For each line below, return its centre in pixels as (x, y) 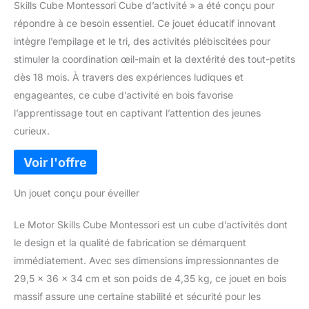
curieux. (32, 131)
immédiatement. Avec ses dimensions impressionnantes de (146, 260)
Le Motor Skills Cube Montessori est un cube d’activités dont (151, 224)
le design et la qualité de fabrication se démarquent (130, 242)
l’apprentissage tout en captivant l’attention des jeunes (137, 113)
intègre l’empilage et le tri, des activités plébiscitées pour (142, 41)
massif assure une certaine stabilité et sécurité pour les (137, 296)
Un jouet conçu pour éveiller (77, 192)
